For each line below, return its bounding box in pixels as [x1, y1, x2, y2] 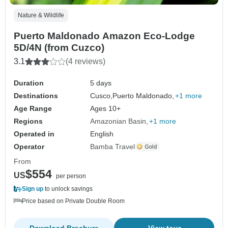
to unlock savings [43, 185, 93, 192]
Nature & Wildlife [18, 11, 64, 19]
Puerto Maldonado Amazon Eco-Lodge [14, 30, 195, 41]
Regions [14, 117, 43, 125]
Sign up [22, 185, 43, 192]
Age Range [14, 104, 52, 112]
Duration [14, 78, 44, 87]
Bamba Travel [90, 142, 135, 151]
